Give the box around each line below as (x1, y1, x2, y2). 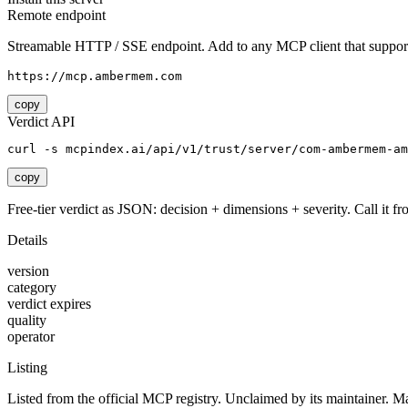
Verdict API (7, 114, 75, 130)
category (7, 280, 56, 296)
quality (7, 312, 46, 329)
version (7, 263, 49, 280)
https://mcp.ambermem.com (7, 69, 182, 84)
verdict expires (7, 296, 91, 312)
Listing (7, 360, 47, 376)
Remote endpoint (7, 7, 106, 24)
